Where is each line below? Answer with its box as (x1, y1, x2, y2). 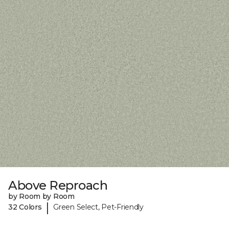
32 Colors (8, 202, 42, 212)
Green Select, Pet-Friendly (53, 202, 144, 212)
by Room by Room (8, 191, 75, 201)
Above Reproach (8, 177, 108, 193)
